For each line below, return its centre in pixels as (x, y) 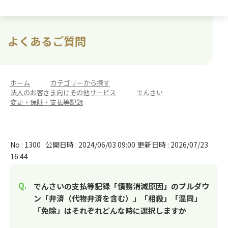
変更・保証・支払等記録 (47, 102)
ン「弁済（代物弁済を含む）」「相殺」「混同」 (118, 198)
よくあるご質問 (47, 41)
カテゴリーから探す (80, 83)
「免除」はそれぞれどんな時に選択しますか (110, 210)
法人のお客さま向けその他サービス (63, 92)
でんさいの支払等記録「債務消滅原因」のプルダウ (121, 186)
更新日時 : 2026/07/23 (173, 145)
